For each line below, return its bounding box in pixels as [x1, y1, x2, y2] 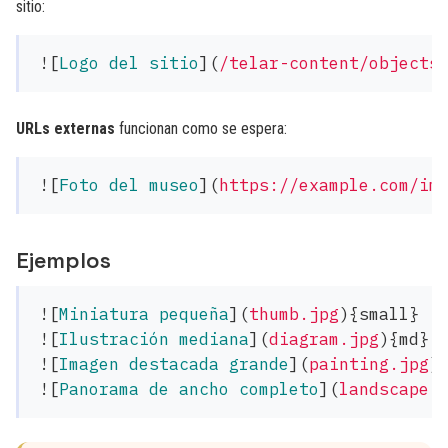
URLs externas [16, 119, 115, 138]
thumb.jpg [249, 303, 339, 325]
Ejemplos [16, 246, 111, 274]
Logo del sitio [59, 52, 199, 74]
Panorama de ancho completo [59, 378, 319, 400]
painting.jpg [309, 353, 429, 375]
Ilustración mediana [59, 328, 249, 350]
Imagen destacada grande [59, 353, 289, 375]
